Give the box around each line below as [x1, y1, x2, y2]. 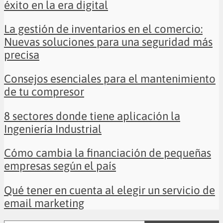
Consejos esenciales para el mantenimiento [4, 72, 216, 86]
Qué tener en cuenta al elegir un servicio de [4, 183, 215, 197]
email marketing [4, 196, 84, 210]
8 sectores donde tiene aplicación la [4, 109, 180, 122]
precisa [4, 48, 39, 62]
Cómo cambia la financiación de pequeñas [4, 146, 211, 160]
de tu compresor [4, 85, 84, 99]
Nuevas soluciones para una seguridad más [4, 35, 213, 49]
